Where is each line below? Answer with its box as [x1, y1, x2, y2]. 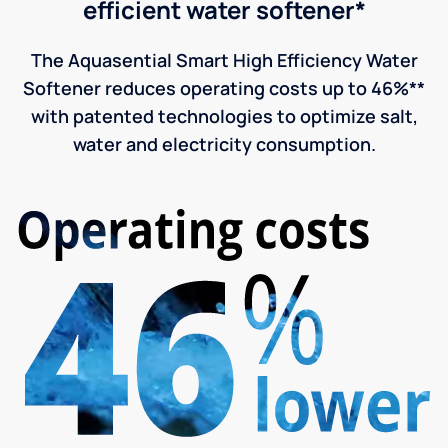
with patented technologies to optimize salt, [30, 103, 418, 128]
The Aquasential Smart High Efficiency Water [30, 47, 418, 72]
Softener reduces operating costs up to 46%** [23, 75, 425, 100]
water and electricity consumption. [72, 131, 376, 156]
